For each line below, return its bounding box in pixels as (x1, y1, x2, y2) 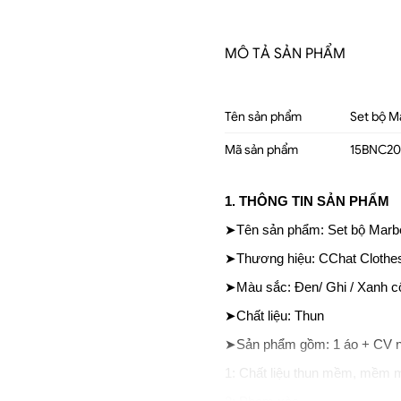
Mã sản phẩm (225, 141, 299, 158)
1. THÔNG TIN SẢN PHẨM (225, 194, 390, 209)
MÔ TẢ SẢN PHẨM (225, 45, 346, 63)
